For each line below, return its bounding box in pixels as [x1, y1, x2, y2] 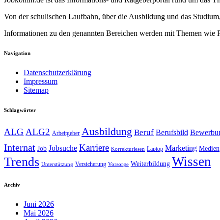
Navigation [4, 50, 30, 56]
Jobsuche [49, 144, 77, 153]
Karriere [79, 142, 109, 153]
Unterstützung [41, 162, 73, 167]
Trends [4, 154, 39, 169]
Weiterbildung [131, 160, 170, 168]
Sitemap [24, 86, 49, 95]
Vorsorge [108, 162, 129, 167]
